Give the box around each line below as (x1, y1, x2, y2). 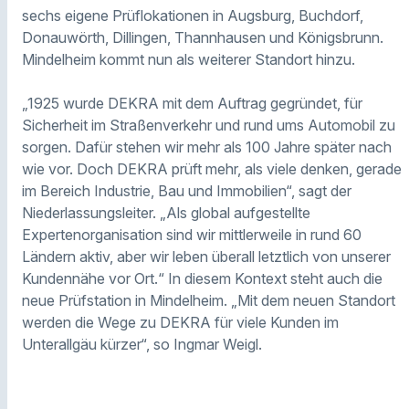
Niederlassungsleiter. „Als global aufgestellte (22, 203, 310, 222)
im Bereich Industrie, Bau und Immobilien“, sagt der (22, 181, 351, 200)
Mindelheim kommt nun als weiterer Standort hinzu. (22, 49, 355, 68)
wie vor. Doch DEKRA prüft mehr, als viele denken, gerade (22, 159, 402, 178)
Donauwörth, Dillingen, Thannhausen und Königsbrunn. (22, 27, 383, 47)
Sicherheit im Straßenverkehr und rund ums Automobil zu (22, 115, 395, 134)
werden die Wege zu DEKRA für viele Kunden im (22, 312, 339, 331)
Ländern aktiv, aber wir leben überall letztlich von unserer (22, 246, 391, 266)
